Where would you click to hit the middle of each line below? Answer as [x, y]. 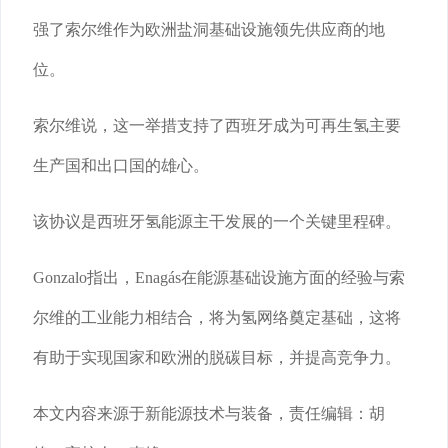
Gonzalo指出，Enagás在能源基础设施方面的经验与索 [219, 278]
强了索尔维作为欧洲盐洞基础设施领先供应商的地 [209, 30]
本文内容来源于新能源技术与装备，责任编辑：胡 [209, 414]
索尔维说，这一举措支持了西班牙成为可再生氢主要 [217, 126]
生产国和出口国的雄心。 [121, 166]
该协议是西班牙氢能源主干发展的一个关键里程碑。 [217, 222]
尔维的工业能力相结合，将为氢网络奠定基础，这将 [217, 318]
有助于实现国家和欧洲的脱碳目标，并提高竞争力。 [217, 358]
